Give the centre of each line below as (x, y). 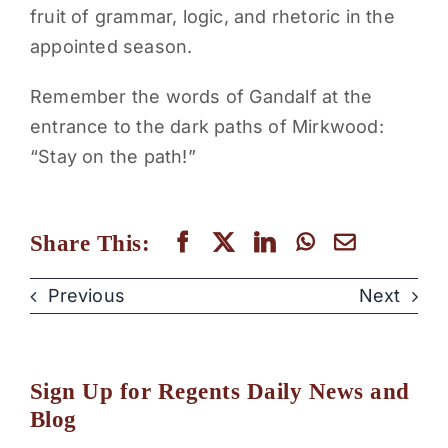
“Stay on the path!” (112, 157)
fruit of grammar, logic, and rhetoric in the (212, 17)
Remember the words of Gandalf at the (201, 97)
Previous (86, 296)
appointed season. (113, 47)
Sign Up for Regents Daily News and (219, 391)
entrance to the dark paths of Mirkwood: (206, 127)
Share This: (90, 242)
